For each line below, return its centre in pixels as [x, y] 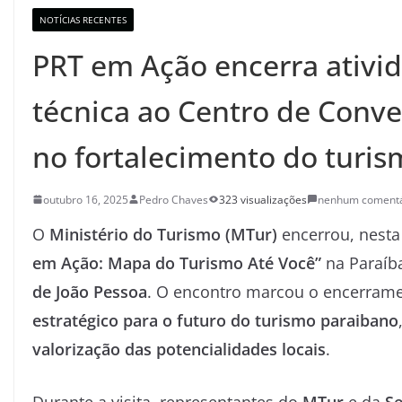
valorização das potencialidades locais [179, 349]
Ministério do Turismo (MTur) [163, 234]
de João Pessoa [90, 291]
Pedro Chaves [174, 199]
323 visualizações [263, 199]
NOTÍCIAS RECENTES [83, 19]
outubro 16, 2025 [86, 199]
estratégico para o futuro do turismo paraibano [215, 320]
